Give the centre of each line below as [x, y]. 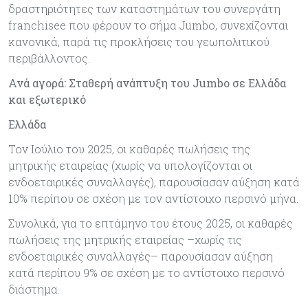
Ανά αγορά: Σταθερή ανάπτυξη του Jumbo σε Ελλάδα [147, 82]
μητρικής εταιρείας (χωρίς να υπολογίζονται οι [130, 165]
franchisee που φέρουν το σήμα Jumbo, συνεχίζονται [148, 25]
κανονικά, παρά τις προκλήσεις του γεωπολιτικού [139, 41]
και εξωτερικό [47, 99]
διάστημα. [34, 289]
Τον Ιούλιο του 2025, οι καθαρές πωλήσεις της [129, 148]
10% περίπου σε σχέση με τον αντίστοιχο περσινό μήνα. [153, 198]
